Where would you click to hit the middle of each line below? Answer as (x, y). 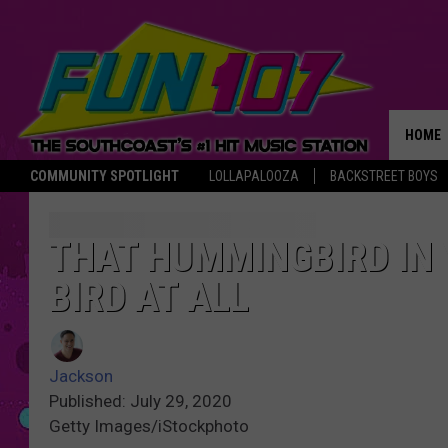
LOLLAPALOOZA (254, 176)
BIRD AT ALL (149, 298)
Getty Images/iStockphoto (149, 426)
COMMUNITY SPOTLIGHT (104, 176)
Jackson (81, 376)
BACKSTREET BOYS (384, 176)
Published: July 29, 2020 (140, 401)
